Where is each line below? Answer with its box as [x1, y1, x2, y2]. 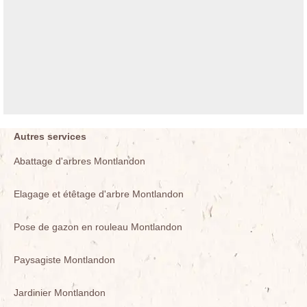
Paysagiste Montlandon [14, 254, 115, 266]
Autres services [14, 131, 86, 143]
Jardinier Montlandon [14, 287, 106, 299]
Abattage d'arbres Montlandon [14, 156, 145, 167]
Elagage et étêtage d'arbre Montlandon [14, 188, 184, 200]
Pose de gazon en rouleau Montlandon [14, 221, 182, 233]
